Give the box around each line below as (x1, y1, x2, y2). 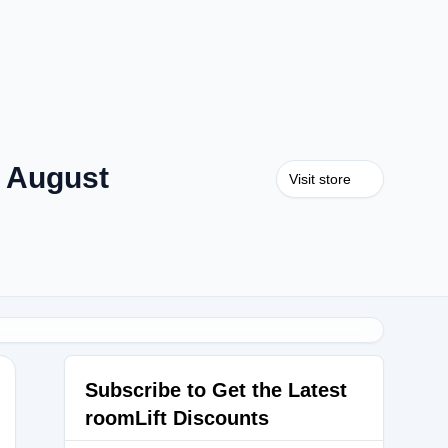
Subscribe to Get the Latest (85, 379, 347, 401)
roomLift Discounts (85, 407, 269, 429)
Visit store (289, 171, 351, 187)
